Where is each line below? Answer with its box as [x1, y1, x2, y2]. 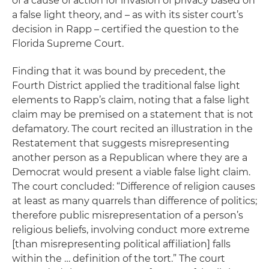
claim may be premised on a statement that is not [12, 109, 253, 120]
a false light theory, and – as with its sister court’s [12, 9, 243, 20]
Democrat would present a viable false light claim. [12, 166, 250, 178]
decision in [12, 23, 66, 35]
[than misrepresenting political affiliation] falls [12, 238, 231, 250]
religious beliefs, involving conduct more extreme [12, 224, 250, 235]
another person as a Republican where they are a [12, 152, 247, 163]
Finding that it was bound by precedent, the [12, 65, 226, 77]
